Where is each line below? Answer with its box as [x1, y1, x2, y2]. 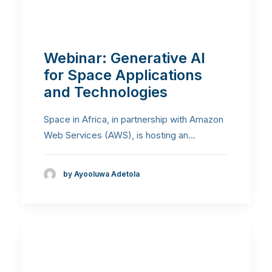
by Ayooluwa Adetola [63, 169, 140, 179]
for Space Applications [44, 66, 202, 84]
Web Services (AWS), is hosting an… [44, 129, 195, 141]
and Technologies [44, 83, 168, 101]
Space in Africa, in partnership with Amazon [44, 113, 223, 125]
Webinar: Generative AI [44, 49, 205, 67]
